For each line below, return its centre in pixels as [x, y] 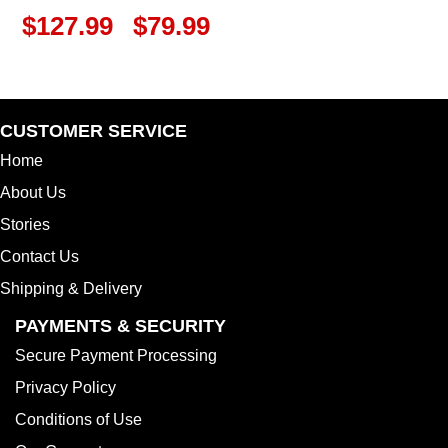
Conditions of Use [78, 419]
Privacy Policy [65, 387]
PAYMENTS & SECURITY [120, 325]
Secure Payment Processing [116, 355]
